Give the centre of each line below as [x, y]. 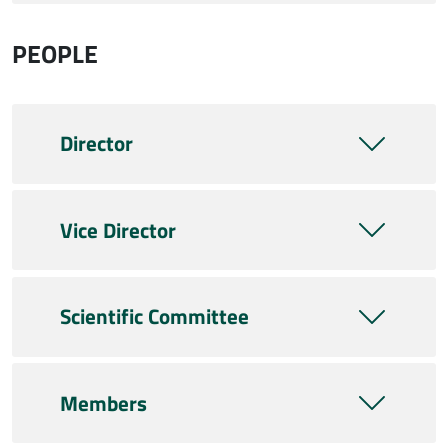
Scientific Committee [154, 316]
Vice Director [118, 229]
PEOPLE [55, 53]
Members [103, 402]
